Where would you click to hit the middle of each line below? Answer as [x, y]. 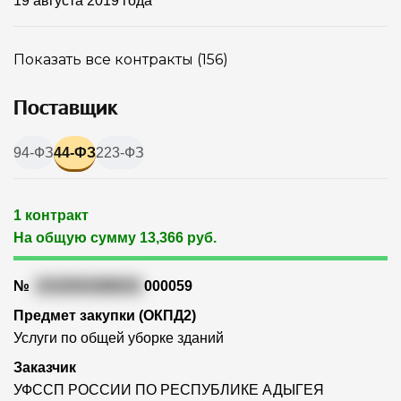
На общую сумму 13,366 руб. [115, 237]
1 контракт [51, 215]
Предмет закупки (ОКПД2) [105, 315]
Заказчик [45, 367]
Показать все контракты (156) [121, 60]
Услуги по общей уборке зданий [119, 337]
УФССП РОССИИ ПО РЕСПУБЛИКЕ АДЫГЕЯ [169, 389]
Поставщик [65, 107]
